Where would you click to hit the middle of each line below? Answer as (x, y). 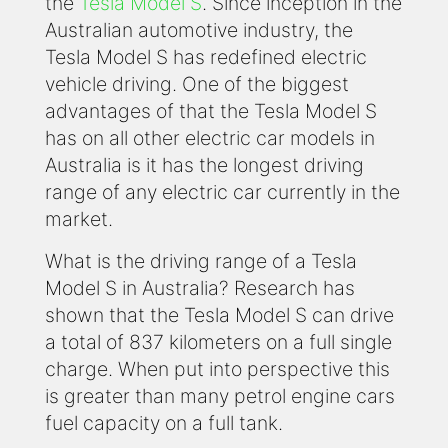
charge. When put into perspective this (217, 369)
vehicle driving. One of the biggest (197, 84)
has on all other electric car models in (210, 138)
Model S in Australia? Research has (200, 288)
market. (79, 219)
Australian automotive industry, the (199, 30)
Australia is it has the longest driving (204, 165)
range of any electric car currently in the (222, 192)
